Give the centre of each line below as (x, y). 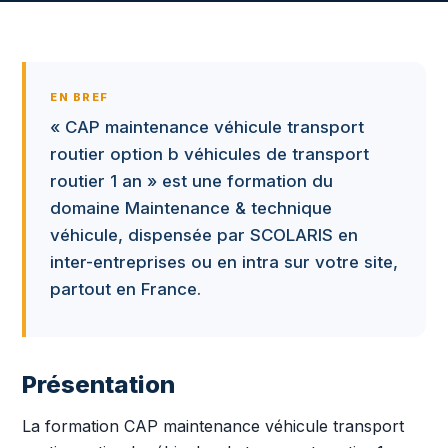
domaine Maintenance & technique (191, 208)
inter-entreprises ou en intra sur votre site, (224, 262)
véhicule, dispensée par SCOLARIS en (204, 235)
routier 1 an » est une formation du (191, 181)
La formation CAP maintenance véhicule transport (213, 426)
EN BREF (79, 97)
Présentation (98, 384)
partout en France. (125, 289)
